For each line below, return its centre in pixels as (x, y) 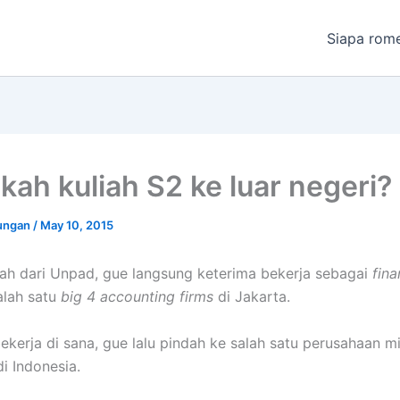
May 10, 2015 (77, 225)
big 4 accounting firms (137, 296)
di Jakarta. (252, 296)
